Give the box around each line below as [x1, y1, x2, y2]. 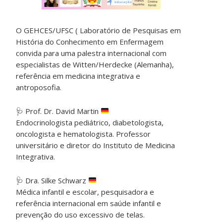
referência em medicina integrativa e [16, 70, 141, 81]
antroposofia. [16, 82, 62, 92]
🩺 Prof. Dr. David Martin [16, 106, 101, 116]
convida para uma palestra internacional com [16, 48, 167, 58]
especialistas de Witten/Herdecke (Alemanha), [16, 59, 174, 69]
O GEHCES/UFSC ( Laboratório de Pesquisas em [16, 25, 181, 35]
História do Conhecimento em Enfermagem [16, 36, 164, 47]
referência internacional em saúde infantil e [16, 198, 162, 208]
